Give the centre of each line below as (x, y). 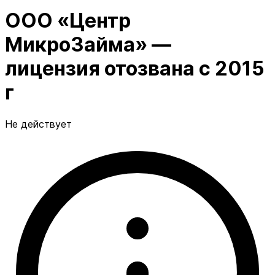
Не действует (38, 124)
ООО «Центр (68, 21)
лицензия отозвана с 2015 (135, 69)
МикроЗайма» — (88, 45)
